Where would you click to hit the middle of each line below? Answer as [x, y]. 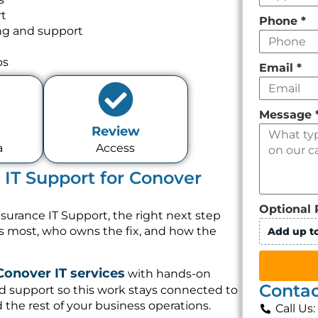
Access [116, 148]
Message [287, 115]
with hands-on [168, 274]
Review [115, 132]
